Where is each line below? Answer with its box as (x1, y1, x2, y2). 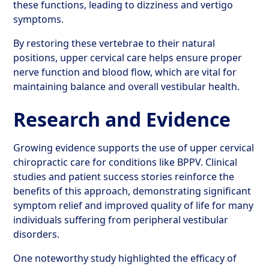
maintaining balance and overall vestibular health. (13, 80, 240, 93)
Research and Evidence (13, 106, 231, 132)
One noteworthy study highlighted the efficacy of (13, 252, 237, 265)
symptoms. (13, 13, 64, 26)
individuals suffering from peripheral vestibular (13, 213, 229, 226)
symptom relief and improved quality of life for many (13, 199, 254, 212)
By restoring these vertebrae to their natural (13, 37, 216, 50)
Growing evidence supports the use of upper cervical (13, 141, 255, 154)
